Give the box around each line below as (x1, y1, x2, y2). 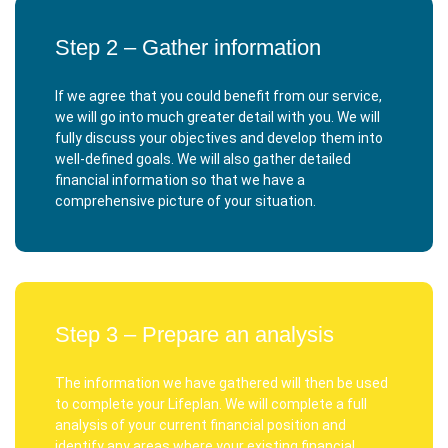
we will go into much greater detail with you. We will (55, 109, 380, 125)
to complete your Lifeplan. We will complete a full (55, 396, 367, 412)
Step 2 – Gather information (55, 35, 321, 60)
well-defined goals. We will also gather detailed (55, 151, 351, 167)
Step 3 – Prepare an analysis (55, 322, 334, 347)
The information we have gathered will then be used (55, 375, 388, 391)
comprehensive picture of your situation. (55, 193, 316, 209)
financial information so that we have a (55, 172, 305, 188)
